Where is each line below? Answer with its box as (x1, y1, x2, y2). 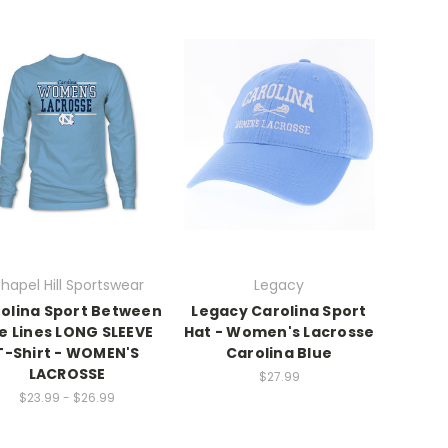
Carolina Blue (225, 342, 333, 363)
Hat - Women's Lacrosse (183, 321, 375, 342)
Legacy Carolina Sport (191, 300, 367, 321)
